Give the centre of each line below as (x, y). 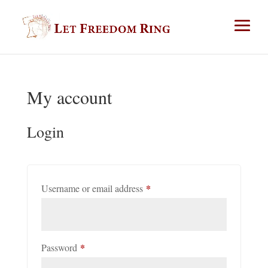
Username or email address (93, 188)
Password (60, 247)
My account (69, 97)
